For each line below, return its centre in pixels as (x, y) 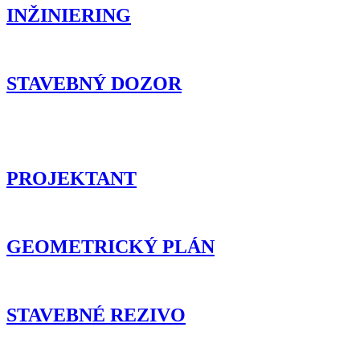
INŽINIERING (69, 15)
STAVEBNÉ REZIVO (96, 315)
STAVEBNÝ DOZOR (94, 83)
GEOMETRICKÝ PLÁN (110, 247)
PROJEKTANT (72, 179)
